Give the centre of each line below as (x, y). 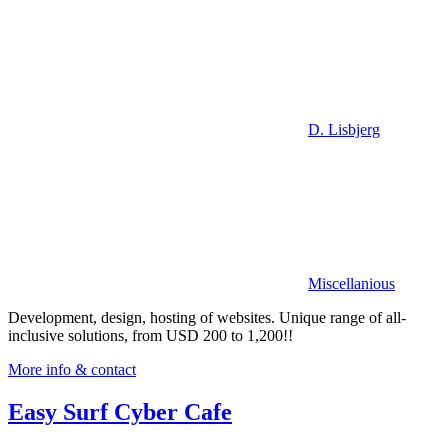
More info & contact (72, 369)
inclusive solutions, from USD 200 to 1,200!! (150, 335)
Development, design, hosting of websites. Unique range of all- (207, 317)
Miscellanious (351, 283)
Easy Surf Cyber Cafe (120, 411)
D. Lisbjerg (344, 129)
